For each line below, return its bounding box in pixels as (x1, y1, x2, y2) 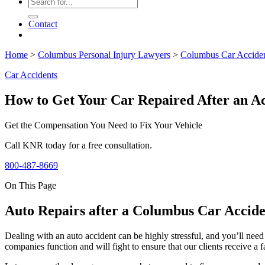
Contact (28, 19, 57, 29)
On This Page (5, 180, 56, 190)
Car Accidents (5, 70, 57, 80)
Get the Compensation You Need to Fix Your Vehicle (5, 119, 202, 130)
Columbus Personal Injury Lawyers (38, 50, 170, 60)
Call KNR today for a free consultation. (5, 140, 152, 150)
